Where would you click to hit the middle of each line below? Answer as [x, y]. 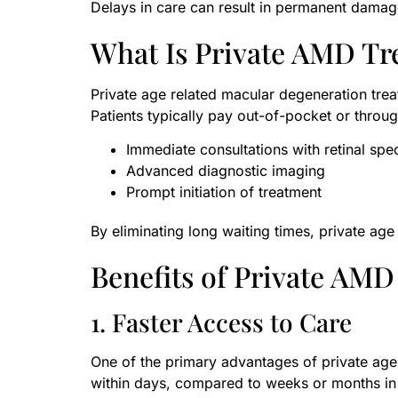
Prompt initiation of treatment [224, 192]
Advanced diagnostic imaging [226, 171]
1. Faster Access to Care [221, 322]
